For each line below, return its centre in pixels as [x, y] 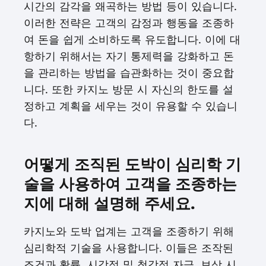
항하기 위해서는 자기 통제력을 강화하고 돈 [129, 56]
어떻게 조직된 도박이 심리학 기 [132, 164]
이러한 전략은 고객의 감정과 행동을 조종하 [129, 23]
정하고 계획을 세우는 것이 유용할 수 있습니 [131, 106]
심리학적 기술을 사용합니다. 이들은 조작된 [129, 248]
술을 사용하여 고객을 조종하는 [130, 184]
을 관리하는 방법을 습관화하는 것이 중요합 [129, 73]
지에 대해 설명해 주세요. [110, 204]
